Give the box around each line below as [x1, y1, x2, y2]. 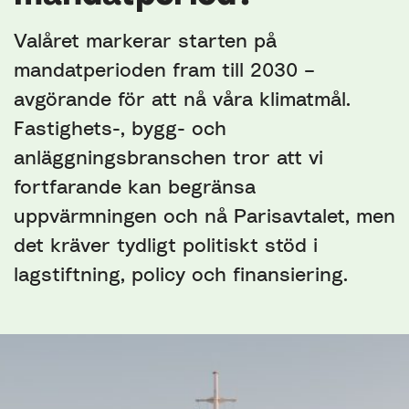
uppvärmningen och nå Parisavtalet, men [14, 204, 395, 227]
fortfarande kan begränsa [14, 174, 256, 198]
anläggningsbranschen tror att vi [14, 145, 323, 169]
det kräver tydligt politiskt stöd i [14, 233, 318, 257]
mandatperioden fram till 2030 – [14, 58, 315, 81]
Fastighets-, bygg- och [14, 116, 226, 140]
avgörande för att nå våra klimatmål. [14, 87, 351, 110]
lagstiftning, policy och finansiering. [14, 262, 348, 286]
